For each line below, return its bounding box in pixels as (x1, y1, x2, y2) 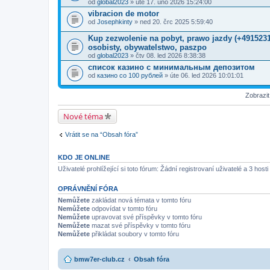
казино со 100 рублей (97, 71, 163, 79)
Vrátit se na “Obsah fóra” (65, 130, 138, 138)
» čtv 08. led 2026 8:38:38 (128, 51, 206, 59)
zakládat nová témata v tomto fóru (90, 196, 191, 204)
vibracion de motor (88, 8, 159, 18)
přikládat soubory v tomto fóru (90, 230, 179, 237)
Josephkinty (97, 17, 133, 25)
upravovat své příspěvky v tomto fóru (90, 213, 202, 221)
